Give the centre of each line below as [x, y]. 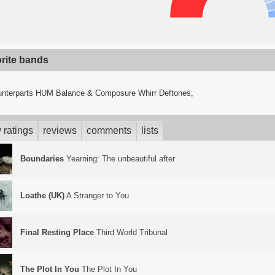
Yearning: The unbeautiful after [119, 159]
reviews [60, 130]
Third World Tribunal [131, 232]
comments [109, 130]
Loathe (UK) [42, 196]
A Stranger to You [97, 196]
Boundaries [42, 159]
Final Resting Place [57, 232]
